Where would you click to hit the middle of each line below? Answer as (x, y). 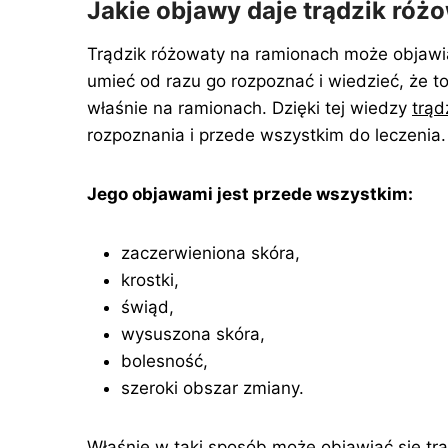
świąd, (147, 307)
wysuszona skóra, (193, 334)
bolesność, (164, 361)
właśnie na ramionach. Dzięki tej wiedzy (249, 108)
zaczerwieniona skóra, (210, 253)
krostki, (150, 280)
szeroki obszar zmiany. (212, 388)
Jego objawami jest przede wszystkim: (250, 194)
